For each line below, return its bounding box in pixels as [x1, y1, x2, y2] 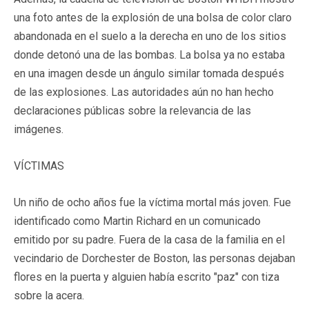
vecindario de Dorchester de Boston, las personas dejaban [14, 251, 295, 265]
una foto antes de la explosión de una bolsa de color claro [14, 10, 292, 24]
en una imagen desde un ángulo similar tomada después [14, 66, 284, 80]
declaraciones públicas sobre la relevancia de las [14, 103, 251, 117]
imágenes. [14, 122, 63, 136]
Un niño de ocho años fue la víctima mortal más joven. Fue [14, 195, 291, 209]
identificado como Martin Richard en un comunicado [14, 214, 261, 228]
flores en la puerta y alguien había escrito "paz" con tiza [14, 270, 279, 283]
